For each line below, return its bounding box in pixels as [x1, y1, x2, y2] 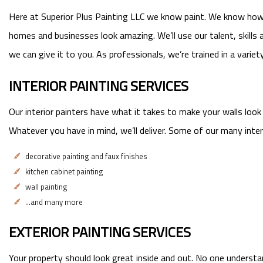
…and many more [25, 195, 83, 208]
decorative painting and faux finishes [25, 150, 147, 162]
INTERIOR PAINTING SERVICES [9, 75, 188, 96]
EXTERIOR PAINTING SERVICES [9, 221, 191, 242]
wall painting [25, 180, 68, 193]
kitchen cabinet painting [25, 165, 103, 177]
